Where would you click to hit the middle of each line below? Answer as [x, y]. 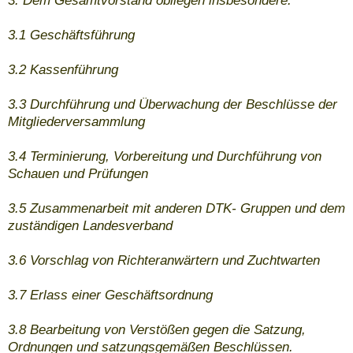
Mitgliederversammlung [76, 122]
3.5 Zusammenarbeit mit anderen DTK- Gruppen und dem [176, 209]
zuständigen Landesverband [90, 226]
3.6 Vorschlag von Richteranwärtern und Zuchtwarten [164, 261]
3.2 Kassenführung [63, 70]
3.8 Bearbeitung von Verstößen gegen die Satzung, [157, 330]
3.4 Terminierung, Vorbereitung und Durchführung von [165, 157]
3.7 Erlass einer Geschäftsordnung [110, 295]
